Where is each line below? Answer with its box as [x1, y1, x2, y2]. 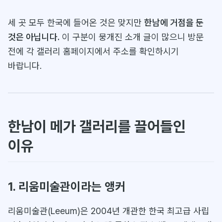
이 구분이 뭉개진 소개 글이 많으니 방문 [59, 32, 204, 42]
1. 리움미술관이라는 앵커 [8, 179, 125, 194]
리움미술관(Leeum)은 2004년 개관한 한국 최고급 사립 [8, 206, 209, 216]
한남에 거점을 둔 [144, 17, 204, 28]
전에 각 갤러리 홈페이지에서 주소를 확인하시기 [8, 46, 179, 56]
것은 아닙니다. [8, 32, 59, 42]
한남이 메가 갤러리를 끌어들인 [8, 117, 186, 135]
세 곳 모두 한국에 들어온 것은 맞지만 [8, 17, 144, 28]
